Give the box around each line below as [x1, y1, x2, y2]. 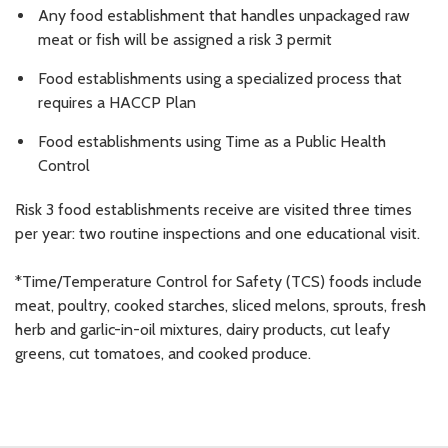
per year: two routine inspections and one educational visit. [15, 224, 420, 244]
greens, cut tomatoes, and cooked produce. [15, 344, 311, 364]
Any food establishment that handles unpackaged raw [38, 6, 410, 26]
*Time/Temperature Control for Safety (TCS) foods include [15, 272, 422, 292]
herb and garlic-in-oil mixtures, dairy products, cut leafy [15, 320, 390, 340]
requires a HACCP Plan [38, 93, 196, 113]
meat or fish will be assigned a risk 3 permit [38, 30, 332, 50]
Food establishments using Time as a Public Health [38, 132, 386, 152]
